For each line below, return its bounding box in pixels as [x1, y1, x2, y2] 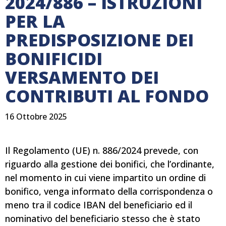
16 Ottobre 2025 [5, 111, 67, 123]
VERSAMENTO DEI [5, 66, 159, 89]
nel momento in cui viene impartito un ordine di [5, 172, 206, 184]
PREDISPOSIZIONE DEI [5, 28, 194, 52]
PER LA [5, 10, 65, 33]
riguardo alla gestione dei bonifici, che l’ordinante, [5, 158, 214, 171]
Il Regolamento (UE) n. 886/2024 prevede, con [5, 144, 198, 157]
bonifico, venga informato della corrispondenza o [5, 185, 213, 198]
